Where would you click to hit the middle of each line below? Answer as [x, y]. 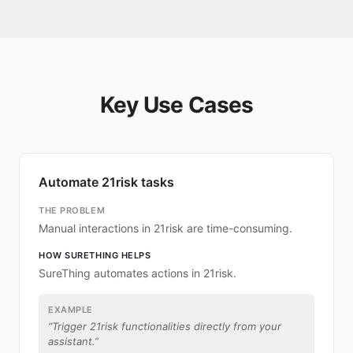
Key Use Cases [176, 105]
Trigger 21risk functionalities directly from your [167, 326]
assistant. [71, 341]
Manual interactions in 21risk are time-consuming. [165, 228]
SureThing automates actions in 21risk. [137, 273]
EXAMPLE [71, 310]
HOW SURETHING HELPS [95, 255]
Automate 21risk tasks [106, 182]
